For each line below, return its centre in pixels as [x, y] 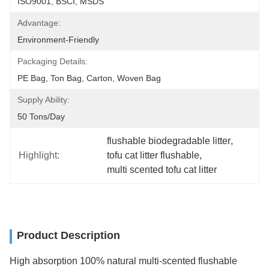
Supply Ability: [44, 100]
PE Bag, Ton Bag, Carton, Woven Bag [89, 78]
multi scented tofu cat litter [162, 170]
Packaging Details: [53, 61]
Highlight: [39, 155]
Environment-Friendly [58, 40]
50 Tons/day [41, 116]
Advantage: [39, 23]
